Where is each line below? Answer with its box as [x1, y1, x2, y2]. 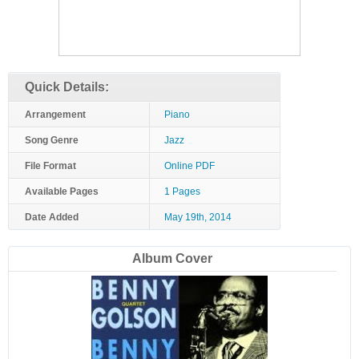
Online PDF [164, 160, 215, 171]
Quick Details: [25, 80, 109, 94]
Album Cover [132, 252, 213, 265]
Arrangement [25, 109, 86, 120]
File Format [25, 160, 76, 171]
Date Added [25, 212, 79, 223]
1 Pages [164, 186, 200, 197]
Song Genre [25, 135, 79, 146]
